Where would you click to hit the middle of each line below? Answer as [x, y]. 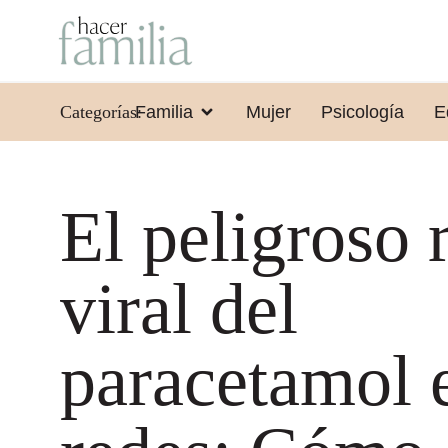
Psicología [362, 111]
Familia [163, 111]
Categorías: [101, 111]
